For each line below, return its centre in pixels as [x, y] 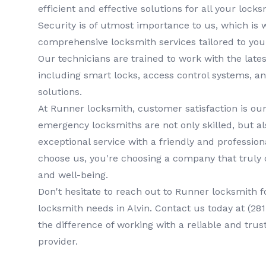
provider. [58, 242]
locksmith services [153, 42]
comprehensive [75, 42]
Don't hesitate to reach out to [107, 192]
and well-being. [73, 175]
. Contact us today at [199, 208]
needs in [105, 208]
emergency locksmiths [90, 125]
